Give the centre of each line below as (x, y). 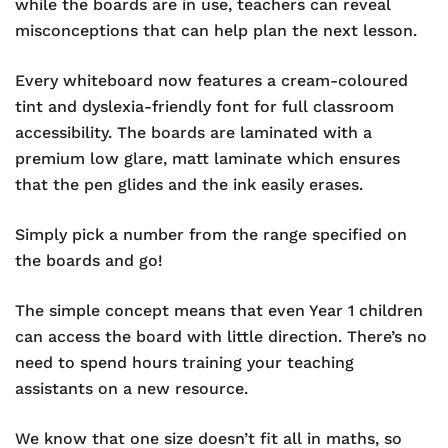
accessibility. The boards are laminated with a (193, 133)
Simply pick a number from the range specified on (211, 235)
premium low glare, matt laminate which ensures (207, 159)
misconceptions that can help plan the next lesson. (216, 31)
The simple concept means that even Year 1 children (219, 311)
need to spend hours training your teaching (184, 363)
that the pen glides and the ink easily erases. (189, 185)
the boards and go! (89, 261)
